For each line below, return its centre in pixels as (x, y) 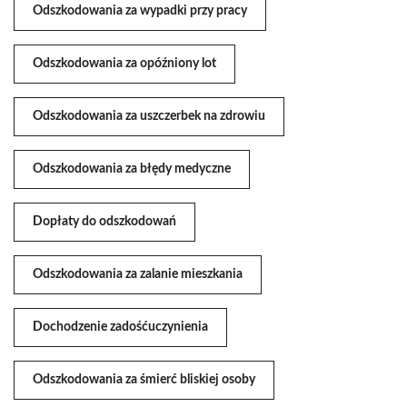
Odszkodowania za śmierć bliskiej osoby (144, 380)
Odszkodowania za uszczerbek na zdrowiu (149, 117)
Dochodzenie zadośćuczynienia (120, 328)
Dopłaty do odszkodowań (104, 222)
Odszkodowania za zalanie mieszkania (138, 275)
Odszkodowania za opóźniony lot (124, 64)
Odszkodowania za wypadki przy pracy (140, 11)
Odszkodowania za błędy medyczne (132, 169)
